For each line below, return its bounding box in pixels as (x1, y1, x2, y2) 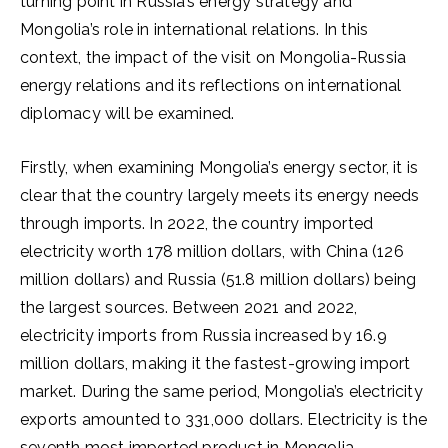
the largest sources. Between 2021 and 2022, (20, 298, 358, 317)
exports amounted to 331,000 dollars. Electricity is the (20, 410, 428, 429)
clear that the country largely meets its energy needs (20, 186, 420, 205)
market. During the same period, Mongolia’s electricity (20, 382, 423, 401)
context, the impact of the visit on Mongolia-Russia (20, 48, 407, 67)
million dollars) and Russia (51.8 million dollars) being (20, 270, 417, 289)
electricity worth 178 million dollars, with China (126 (20, 242, 404, 261)
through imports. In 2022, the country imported (20, 214, 374, 233)
